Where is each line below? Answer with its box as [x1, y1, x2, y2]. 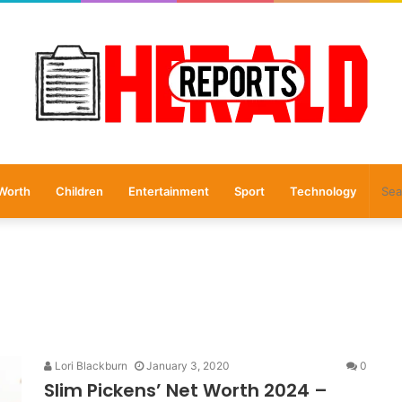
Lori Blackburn [52, 359, 127, 372]
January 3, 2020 [146, 359, 230, 372]
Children [55, 184, 103, 198]
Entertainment [127, 184, 209, 198]
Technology [289, 184, 356, 198]
